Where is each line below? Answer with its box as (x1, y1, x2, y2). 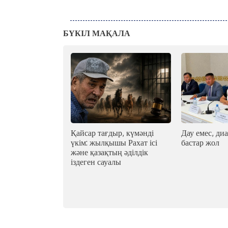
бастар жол (181, 137, 220, 148)
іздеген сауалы (71, 157, 121, 167)
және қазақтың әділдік (71, 147, 148, 158)
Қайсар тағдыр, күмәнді (71, 128, 154, 138)
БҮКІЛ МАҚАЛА (63, 28, 130, 39)
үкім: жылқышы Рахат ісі (71, 137, 157, 148)
